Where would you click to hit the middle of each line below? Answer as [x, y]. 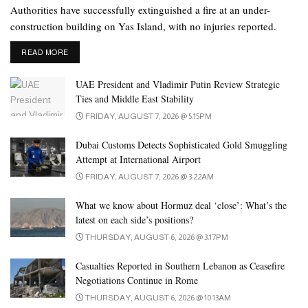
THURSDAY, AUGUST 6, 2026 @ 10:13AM [157, 297]
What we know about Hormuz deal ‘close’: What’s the [181, 205]
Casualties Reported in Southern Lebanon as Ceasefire [180, 265]
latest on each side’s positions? [134, 219]
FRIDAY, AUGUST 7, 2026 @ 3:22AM [149, 176]
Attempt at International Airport [138, 159]
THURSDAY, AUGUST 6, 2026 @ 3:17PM [156, 237]
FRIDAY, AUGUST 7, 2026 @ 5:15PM [148, 116]
